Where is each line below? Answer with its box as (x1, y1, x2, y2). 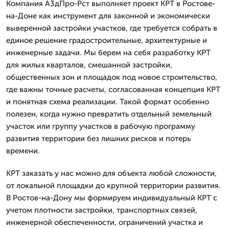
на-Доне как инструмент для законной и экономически (6, 11, 210, 20)
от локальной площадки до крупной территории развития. (6, 181, 221, 190)
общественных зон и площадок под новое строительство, (6, 73, 217, 82)
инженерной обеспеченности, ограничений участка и (6, 218, 203, 227)
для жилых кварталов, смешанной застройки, (6, 60, 172, 70)
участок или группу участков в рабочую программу (6, 122, 195, 131)
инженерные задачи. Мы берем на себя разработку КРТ (6, 48, 211, 57)
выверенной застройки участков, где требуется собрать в (6, 24, 217, 33)
